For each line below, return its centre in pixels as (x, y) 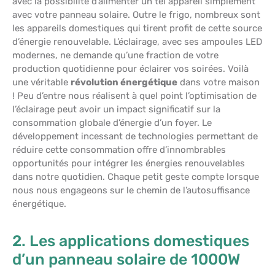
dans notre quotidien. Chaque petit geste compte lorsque (136, 177)
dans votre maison (219, 82)
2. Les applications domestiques (131, 241)
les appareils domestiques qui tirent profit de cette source (137, 28)
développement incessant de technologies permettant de (135, 136)
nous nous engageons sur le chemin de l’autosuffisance (131, 190)
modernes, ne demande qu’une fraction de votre (115, 55)
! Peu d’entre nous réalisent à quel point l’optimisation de (134, 96)
